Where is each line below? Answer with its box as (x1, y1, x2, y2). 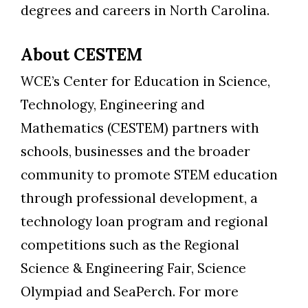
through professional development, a (21, 189, 258, 206)
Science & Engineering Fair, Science (21, 259, 246, 276)
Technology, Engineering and (21, 96, 205, 113)
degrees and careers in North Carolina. (21, 1, 269, 19)
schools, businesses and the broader (21, 142, 250, 159)
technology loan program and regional (21, 212, 268, 230)
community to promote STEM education (21, 166, 278, 183)
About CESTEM (21, 43, 142, 65)
